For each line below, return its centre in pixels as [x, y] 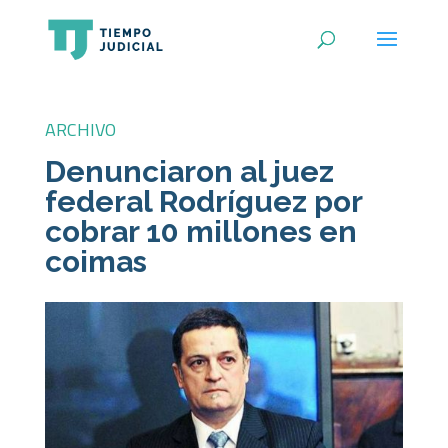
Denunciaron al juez [189, 171]
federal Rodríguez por [203, 201]
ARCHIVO [80, 129]
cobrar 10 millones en [200, 231]
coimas [95, 261]
